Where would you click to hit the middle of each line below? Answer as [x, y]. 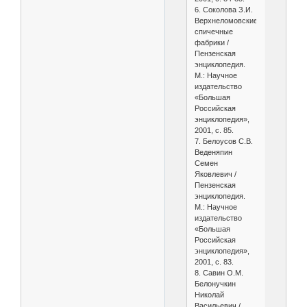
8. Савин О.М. [219, 273]
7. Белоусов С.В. [223, 142]
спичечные [213, 32]
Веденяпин [213, 152]
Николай [209, 295]
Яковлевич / [215, 174]
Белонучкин [215, 284]
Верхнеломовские [226, 21]
